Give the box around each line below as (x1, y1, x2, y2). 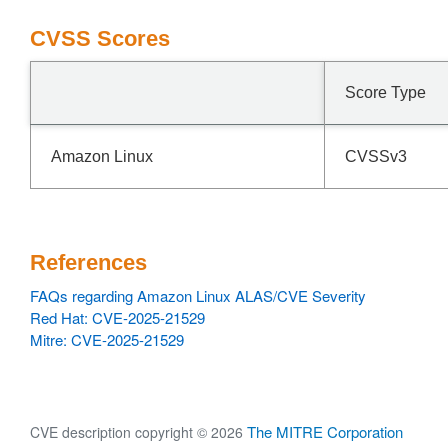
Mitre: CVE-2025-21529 (30, 329, 184, 350)
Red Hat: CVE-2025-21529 (30, 307, 205, 328)
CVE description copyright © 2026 (30, 422, 247, 442)
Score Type (345, 84, 426, 101)
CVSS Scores (30, 26, 170, 51)
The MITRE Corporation (247, 421, 403, 442)
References (30, 250, 147, 275)
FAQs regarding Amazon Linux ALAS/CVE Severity (30, 285, 366, 306)
